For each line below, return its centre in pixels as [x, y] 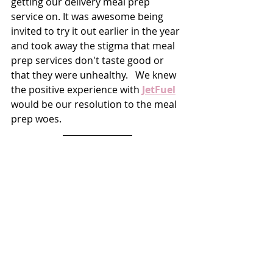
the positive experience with [76, 90]
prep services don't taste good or [89, 61]
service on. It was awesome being [88, 17]
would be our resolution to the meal [95, 105]
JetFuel [159, 90]
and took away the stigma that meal [94, 46]
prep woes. [37, 119]
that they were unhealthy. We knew [95, 75]
